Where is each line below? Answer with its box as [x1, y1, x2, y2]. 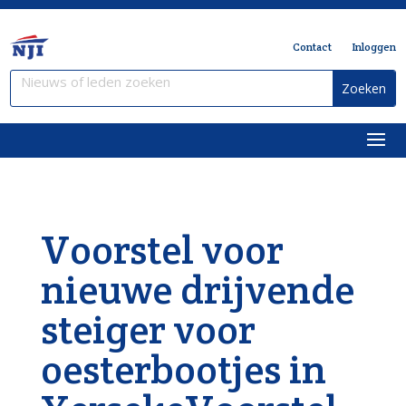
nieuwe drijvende [40, 264, 354, 315]
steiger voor [40, 304, 256, 355]
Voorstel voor [40, 224, 284, 275]
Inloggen [351, 40, 396, 53]
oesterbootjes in [40, 343, 326, 395]
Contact [292, 40, 332, 53]
